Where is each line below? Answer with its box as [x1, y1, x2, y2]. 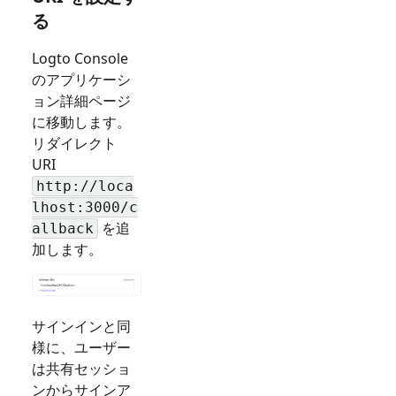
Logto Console [32, 48, 128, 68]
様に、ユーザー [32, 338, 131, 358]
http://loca [36, 178, 133, 195]
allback [32, 220, 94, 238]
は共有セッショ [32, 359, 131, 379]
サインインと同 [32, 316, 131, 337]
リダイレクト [32, 133, 117, 153]
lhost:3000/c [32, 199, 138, 217]
